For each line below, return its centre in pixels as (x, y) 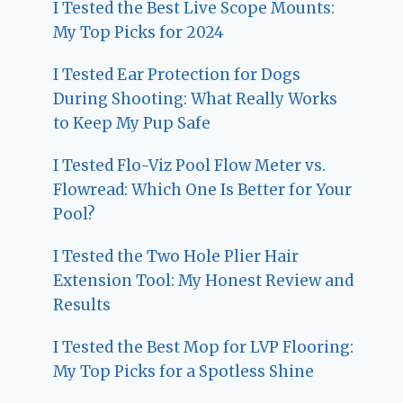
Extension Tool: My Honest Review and (204, 280)
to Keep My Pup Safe (132, 123)
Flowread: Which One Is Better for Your (203, 189)
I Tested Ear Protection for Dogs (177, 74)
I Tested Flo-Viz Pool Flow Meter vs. (190, 165)
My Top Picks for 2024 (139, 32)
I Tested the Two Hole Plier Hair (176, 256)
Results (82, 304)
